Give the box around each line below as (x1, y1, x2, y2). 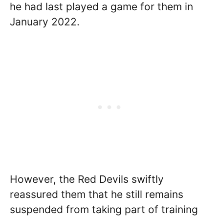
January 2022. (10, 15, 80, 28)
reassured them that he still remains (10, 188, 183, 200)
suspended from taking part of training (10, 203, 198, 216)
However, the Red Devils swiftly (10, 173, 164, 185)
